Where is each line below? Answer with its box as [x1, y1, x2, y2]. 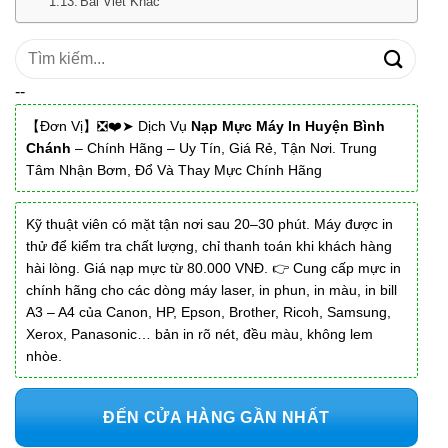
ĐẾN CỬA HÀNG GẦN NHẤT [103, 408, 330, 426]
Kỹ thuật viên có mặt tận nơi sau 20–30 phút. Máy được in [26, 215, 393, 232]
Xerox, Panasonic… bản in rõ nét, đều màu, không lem [26, 325, 373, 342]
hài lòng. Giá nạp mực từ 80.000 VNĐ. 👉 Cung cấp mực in [26, 259, 401, 276]
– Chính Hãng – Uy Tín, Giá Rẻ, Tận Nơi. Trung [71, 139, 377, 156]
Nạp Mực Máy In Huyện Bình [191, 117, 385, 134]
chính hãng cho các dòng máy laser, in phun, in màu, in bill [26, 281, 397, 298]
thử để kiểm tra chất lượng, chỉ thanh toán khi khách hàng [26, 237, 392, 254]
